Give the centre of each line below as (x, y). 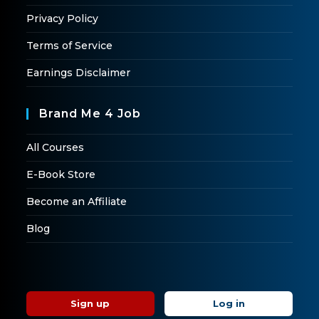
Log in (229, 303)
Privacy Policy (63, 18)
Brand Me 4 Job (90, 113)
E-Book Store (61, 174)
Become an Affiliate (77, 201)
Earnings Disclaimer (79, 72)
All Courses (56, 147)
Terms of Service (70, 45)
